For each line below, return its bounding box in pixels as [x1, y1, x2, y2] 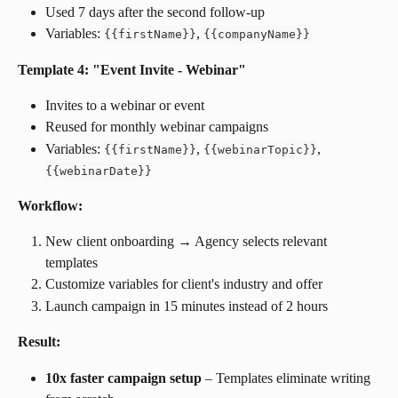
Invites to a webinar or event [45, 97, 204, 113]
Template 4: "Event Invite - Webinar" [18, 61, 246, 77]
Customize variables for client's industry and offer [45, 276, 322, 292]
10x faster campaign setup [45, 370, 202, 386]
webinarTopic [218, 142, 303, 156]
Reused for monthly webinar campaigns [45, 119, 268, 135]
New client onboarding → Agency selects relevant [45, 234, 330, 250]
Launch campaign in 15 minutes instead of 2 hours [45, 298, 328, 314]
